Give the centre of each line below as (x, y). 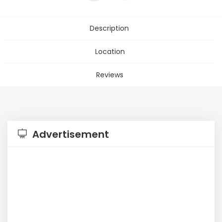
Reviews (110, 75)
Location (110, 52)
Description (109, 28)
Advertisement (69, 134)
